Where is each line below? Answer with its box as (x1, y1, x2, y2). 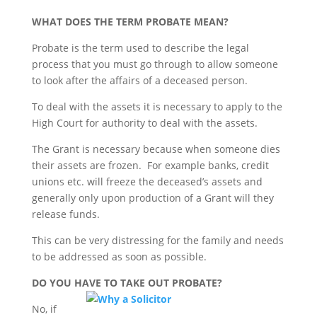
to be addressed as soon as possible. (31, 249, 207, 263)
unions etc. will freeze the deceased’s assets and (31, 174, 263, 188)
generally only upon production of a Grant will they (31, 190, 274, 204)
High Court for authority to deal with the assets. (31, 115, 258, 129)
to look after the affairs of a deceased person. (31, 73, 248, 87)
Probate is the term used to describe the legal (31, 40, 249, 54)
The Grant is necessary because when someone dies (31, 142, 280, 156)
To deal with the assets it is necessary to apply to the (31, 99, 282, 113)
